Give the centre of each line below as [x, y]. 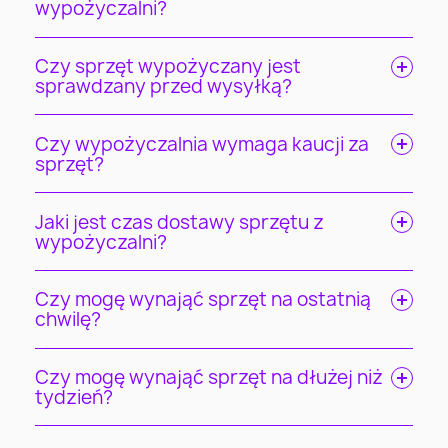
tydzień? [74, 397]
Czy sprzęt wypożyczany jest [168, 65]
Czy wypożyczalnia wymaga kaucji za [202, 143]
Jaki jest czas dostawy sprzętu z [180, 221]
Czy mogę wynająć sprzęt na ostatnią [203, 299]
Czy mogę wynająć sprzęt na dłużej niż [209, 377]
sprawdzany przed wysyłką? [164, 85]
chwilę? [68, 319]
